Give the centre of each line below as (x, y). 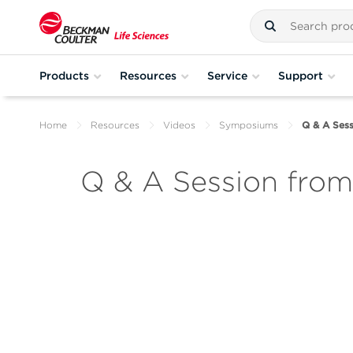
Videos (179, 125)
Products (64, 75)
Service (227, 75)
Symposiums (249, 125)
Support (301, 75)
